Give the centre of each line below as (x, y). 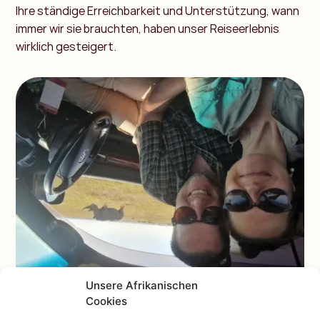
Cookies (106, 301)
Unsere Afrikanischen (142, 285)
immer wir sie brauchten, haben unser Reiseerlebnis (148, 28)
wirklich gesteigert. (66, 46)
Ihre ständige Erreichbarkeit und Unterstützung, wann (158, 10)
